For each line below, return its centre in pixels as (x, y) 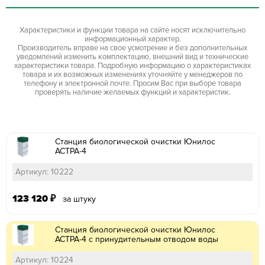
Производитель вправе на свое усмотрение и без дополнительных (132, 48)
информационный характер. (132, 39)
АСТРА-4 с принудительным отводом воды (137, 239)
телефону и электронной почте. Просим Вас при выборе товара (132, 83)
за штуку (77, 199)
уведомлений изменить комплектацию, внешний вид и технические (132, 56)
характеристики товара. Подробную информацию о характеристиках (132, 65)
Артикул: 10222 (44, 172)
